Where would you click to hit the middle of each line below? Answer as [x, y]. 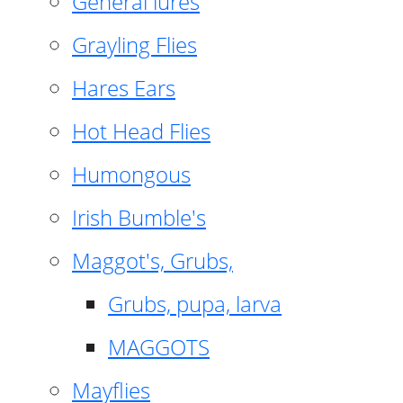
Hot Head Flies [141, 130]
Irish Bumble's [139, 217]
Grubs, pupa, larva [195, 303]
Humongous [131, 174]
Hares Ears [124, 87]
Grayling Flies [134, 44]
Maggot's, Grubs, [152, 260]
